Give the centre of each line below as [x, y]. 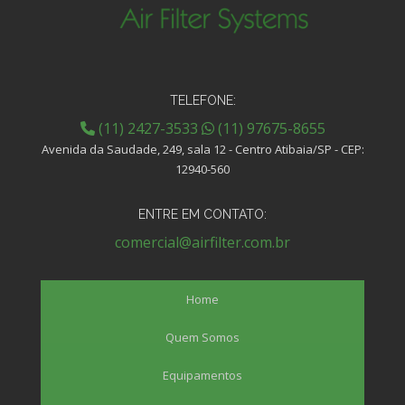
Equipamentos [202, 376]
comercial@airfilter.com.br [202, 243]
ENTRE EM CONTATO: [202, 215]
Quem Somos [202, 338]
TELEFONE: [202, 101]
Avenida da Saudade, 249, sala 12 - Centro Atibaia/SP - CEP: [202, 150]
